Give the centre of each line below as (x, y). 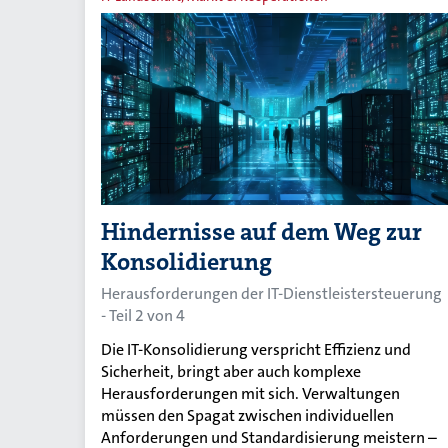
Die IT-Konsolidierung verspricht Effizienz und (256, 350)
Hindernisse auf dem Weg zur (261, 232)
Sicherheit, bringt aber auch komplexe (231, 372)
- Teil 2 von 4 (143, 316)
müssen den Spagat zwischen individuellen (247, 416)
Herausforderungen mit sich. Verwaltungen (250, 394)
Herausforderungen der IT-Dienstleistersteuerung (271, 294)
